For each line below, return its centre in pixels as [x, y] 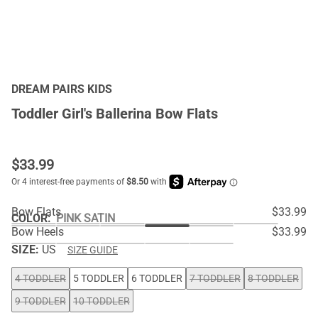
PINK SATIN [86, 218]
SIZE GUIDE [93, 250]
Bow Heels [38, 232]
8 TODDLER [273, 278]
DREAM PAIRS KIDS [62, 89]
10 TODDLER [102, 301]
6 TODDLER [157, 278]
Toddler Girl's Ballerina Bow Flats [115, 114]
